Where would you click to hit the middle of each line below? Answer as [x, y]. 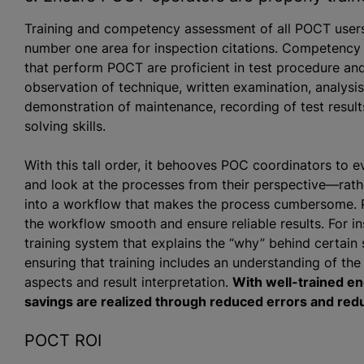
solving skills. [65, 126]
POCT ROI [63, 340]
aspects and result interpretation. [128, 282]
